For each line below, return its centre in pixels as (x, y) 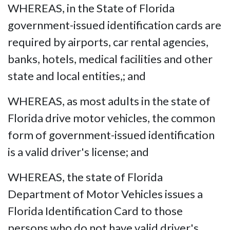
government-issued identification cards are (114, 25)
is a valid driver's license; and (78, 151)
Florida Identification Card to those (95, 210)
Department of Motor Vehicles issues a (105, 194)
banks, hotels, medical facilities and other (110, 59)
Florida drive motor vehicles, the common (111, 118)
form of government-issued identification (111, 135)
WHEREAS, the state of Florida (85, 177)
